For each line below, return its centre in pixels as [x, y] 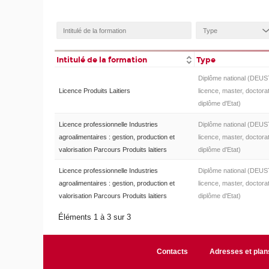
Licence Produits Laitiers [94, 91]
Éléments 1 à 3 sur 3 [96, 217]
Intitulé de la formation [102, 59]
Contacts [172, 252]
